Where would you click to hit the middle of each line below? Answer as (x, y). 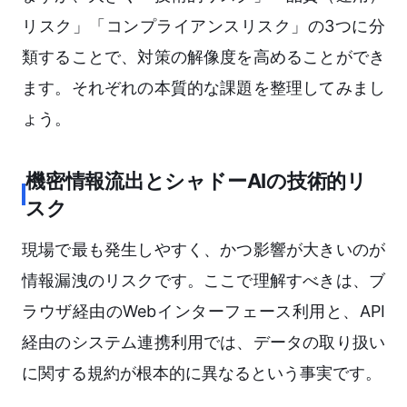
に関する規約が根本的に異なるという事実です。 (202, 373)
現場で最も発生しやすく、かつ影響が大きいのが (203, 250)
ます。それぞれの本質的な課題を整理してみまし (203, 88)
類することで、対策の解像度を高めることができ (203, 57)
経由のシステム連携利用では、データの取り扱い (203, 342)
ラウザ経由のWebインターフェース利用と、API (203, 312)
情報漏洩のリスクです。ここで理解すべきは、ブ (203, 281)
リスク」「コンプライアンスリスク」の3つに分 (203, 26)
